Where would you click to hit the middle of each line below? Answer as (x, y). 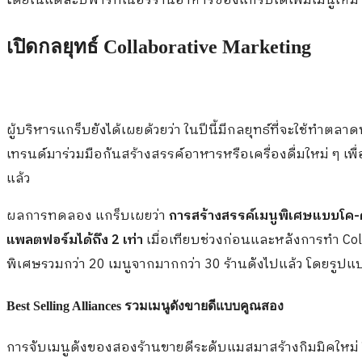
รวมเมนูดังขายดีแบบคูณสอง (202, 306)
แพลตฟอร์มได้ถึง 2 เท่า (75, 240)
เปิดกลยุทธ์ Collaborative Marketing (159, 47)
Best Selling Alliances (64, 306)
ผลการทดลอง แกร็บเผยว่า (88, 216)
